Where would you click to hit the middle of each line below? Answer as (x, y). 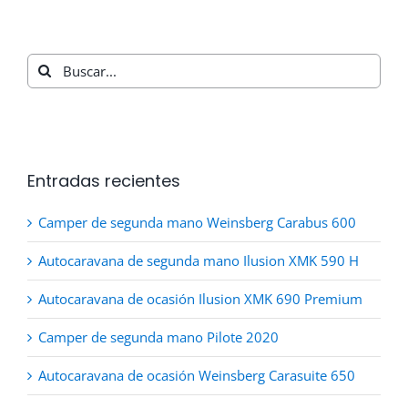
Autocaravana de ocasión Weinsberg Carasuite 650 (197, 375)
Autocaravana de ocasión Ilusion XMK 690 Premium (200, 298)
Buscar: (50, 62)
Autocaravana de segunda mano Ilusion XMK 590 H (199, 260)
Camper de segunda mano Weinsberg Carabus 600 (197, 222)
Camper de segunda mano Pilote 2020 (158, 337)
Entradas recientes (104, 180)
